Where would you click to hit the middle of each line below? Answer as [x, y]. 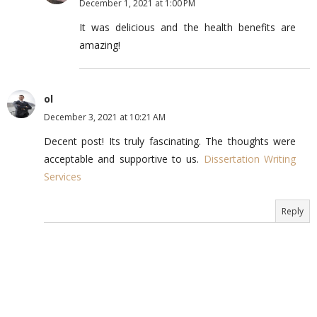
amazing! [100, 45]
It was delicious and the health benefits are [188, 27]
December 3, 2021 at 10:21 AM [105, 117]
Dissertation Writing [250, 158]
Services [63, 176]
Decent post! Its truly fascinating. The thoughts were [170, 141]
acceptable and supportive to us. [124, 158]
